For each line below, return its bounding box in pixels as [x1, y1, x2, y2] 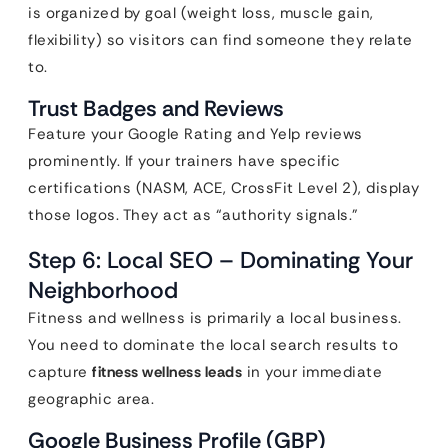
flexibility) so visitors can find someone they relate [28, 30, 413, 50]
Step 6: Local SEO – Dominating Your [28, 245, 413, 275]
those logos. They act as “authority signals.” [28, 205, 359, 225]
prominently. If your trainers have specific [28, 151, 341, 171]
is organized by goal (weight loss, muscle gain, [28, 3, 374, 23]
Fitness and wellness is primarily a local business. [28, 308, 402, 328]
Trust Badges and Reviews [28, 94, 284, 123]
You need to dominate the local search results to [28, 335, 398, 355]
